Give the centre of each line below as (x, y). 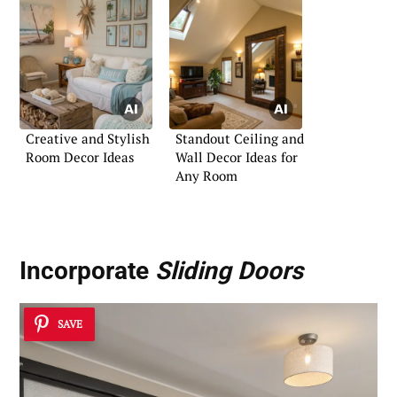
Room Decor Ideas (80, 157)
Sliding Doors (229, 271)
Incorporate (87, 271)
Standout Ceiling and (240, 139)
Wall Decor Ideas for (237, 157)
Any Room (206, 176)
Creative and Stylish (88, 139)
